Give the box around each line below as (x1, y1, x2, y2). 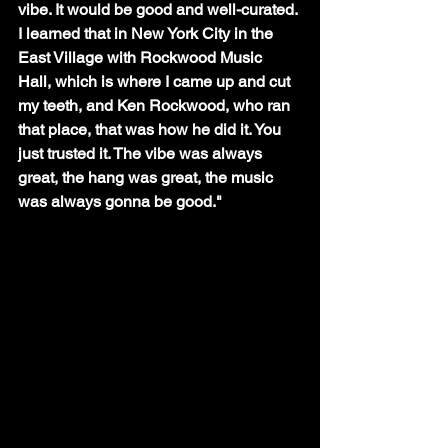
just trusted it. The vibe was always (18, 143, 266, 163)
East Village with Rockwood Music (18, 47, 266, 67)
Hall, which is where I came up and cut (18, 71, 294, 91)
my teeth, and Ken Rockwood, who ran (18, 95, 294, 115)
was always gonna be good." (18, 191, 222, 211)
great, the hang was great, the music (18, 167, 277, 187)
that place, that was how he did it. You (18, 119, 285, 139)
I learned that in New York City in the (18, 23, 277, 43)
